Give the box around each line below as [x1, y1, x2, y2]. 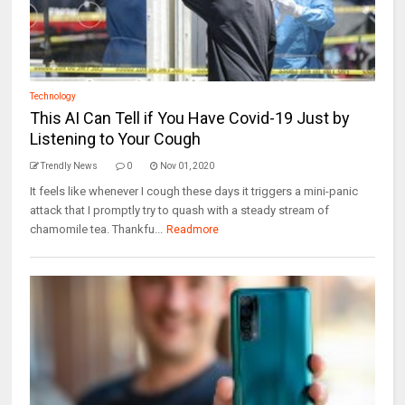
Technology [30, 91, 77, 101]
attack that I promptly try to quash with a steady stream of [30, 203, 330, 217]
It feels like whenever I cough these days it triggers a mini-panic [30, 184, 359, 198]
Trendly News [41, 161, 99, 171]
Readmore [166, 223, 220, 236]
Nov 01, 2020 [160, 161, 215, 171]
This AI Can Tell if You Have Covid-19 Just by [30, 108, 351, 127]
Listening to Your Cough [30, 129, 202, 148]
